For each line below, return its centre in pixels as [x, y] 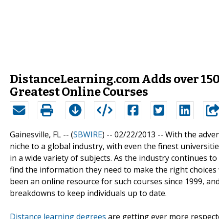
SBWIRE [88, 134]
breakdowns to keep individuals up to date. [88, 193]
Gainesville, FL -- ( [42, 134]
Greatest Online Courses [79, 92]
